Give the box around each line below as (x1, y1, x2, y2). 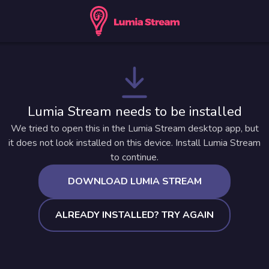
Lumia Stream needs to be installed (27, 102, 242, 121)
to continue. (110, 151, 159, 164)
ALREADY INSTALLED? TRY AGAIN (55, 208, 214, 222)
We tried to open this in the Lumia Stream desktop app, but (10, 122, 259, 135)
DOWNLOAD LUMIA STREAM (67, 175, 202, 188)
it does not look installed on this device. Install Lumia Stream (8, 136, 261, 150)
